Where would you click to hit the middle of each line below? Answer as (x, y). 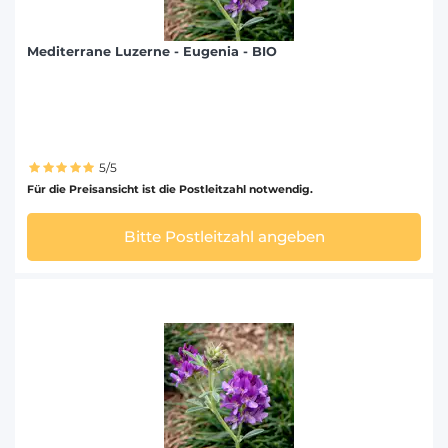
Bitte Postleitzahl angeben (224, 237)
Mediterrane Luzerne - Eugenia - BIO (152, 52)
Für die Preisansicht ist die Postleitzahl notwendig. (170, 189)
